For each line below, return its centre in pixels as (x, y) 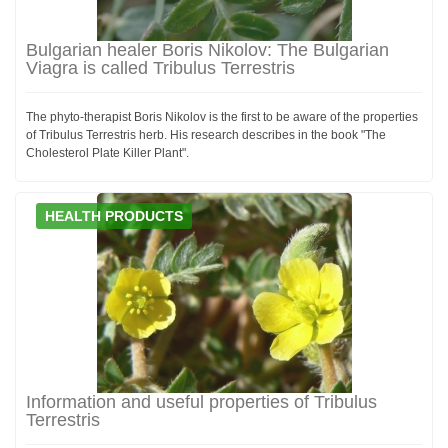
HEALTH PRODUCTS (114, 215)
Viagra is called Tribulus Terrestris (160, 67)
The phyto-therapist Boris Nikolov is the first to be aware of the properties (222, 116)
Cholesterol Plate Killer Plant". (107, 152)
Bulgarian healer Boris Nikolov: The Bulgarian (207, 49)
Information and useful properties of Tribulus (201, 401)
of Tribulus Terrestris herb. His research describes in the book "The (206, 134)
